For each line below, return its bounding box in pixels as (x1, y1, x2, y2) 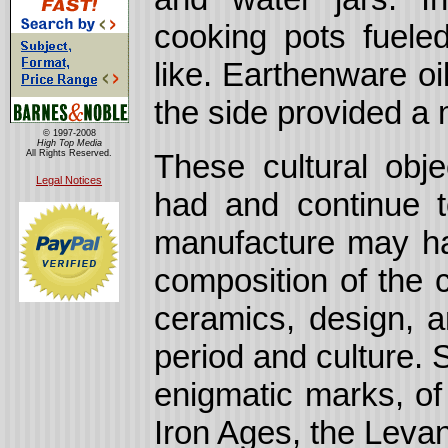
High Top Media (36, 138, 102, 148)
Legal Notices (36, 174, 102, 186)
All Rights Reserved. (26, 148, 112, 158)
